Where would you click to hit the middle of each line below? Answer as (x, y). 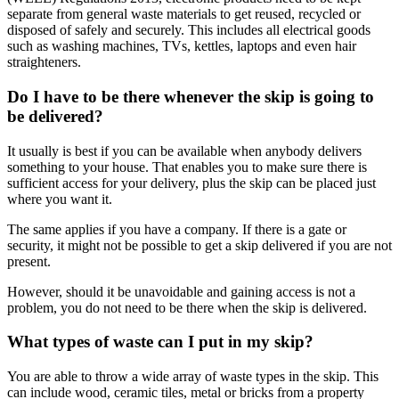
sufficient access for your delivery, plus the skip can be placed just (191, 183)
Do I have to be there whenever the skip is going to (191, 97)
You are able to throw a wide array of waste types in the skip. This (193, 377)
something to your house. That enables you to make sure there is (187, 167)
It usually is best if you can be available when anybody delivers (184, 151)
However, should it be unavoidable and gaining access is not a (181, 291)
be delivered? (55, 117)
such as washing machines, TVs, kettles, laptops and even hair (182, 46)
